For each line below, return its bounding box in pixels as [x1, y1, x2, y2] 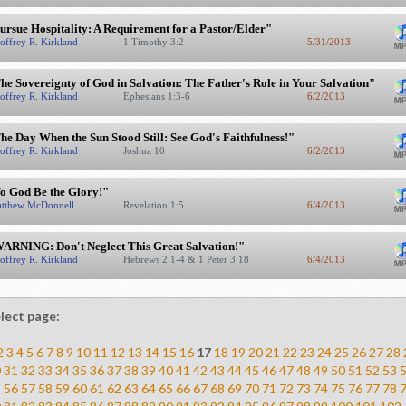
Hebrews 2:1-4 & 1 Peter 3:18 [122, 254, 252, 265]
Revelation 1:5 [122, 199, 187, 210]
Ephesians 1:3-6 [122, 91, 193, 101]
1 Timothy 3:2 [122, 36, 187, 47]
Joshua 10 [122, 145, 168, 156]
